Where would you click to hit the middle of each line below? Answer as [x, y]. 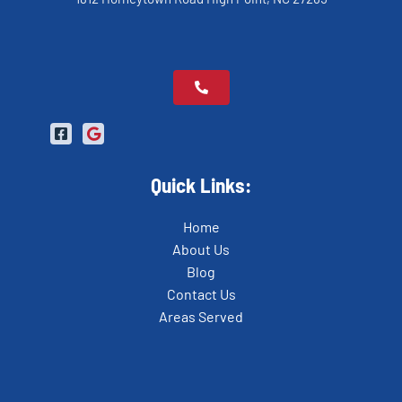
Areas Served [201, 316]
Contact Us [201, 293]
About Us [201, 249]
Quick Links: [201, 184]
